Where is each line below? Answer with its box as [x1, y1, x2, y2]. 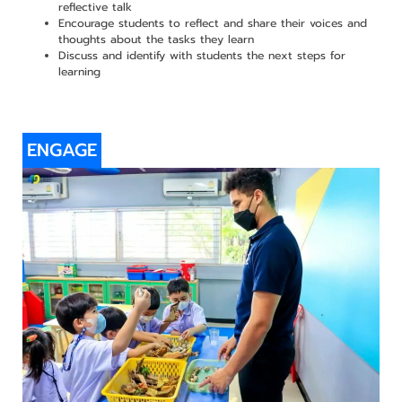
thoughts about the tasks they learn [57, 31, 254, 48]
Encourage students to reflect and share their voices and [57, 15, 367, 32]
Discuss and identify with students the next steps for [57, 48, 345, 65]
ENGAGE [26, 136, 97, 164]
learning [57, 64, 100, 81]
